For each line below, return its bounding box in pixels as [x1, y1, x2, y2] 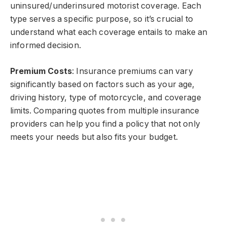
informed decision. [10, 41, 81, 51]
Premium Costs [10, 66, 72, 76]
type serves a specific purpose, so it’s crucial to [10, 14, 193, 24]
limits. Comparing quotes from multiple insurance [10, 105, 200, 116]
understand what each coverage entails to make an [10, 27, 208, 37]
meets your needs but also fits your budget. [10, 132, 178, 142]
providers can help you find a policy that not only [10, 119, 200, 129]
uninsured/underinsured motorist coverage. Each [10, 1, 202, 11]
